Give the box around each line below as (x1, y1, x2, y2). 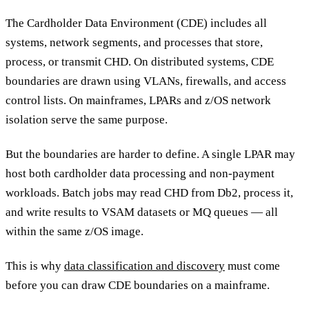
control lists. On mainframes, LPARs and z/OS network (6, 93, 271, 107)
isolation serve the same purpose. (6, 112, 168, 126)
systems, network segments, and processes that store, (6, 35, 263, 49)
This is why (6, 259, 64, 273)
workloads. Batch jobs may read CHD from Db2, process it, (6, 186, 293, 199)
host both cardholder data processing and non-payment (6, 166, 275, 180)
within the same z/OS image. (6, 224, 143, 238)
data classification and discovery (64, 259, 225, 273)
